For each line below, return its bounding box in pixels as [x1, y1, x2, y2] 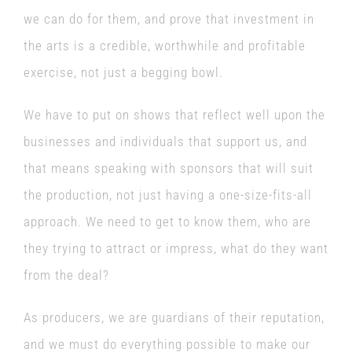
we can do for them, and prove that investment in [23, 11, 314, 27]
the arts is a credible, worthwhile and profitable [23, 38, 306, 53]
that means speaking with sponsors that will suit [23, 160, 313, 176]
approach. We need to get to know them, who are [23, 214, 311, 229]
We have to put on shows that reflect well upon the [23, 107, 325, 123]
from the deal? [23, 267, 109, 283]
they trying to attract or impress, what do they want [23, 240, 328, 256]
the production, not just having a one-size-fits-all [23, 187, 312, 203]
